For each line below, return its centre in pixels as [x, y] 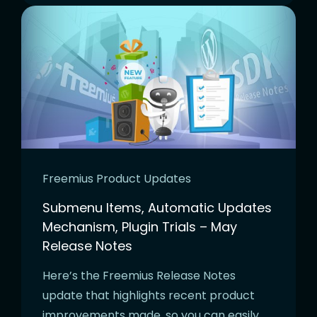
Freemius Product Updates [117, 178]
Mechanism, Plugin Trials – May [140, 226]
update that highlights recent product [149, 295]
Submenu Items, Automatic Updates [157, 207]
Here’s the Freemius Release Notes [139, 275]
